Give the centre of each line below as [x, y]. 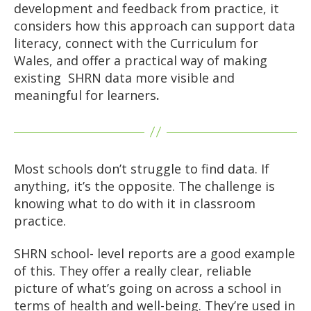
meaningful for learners [85, 95]
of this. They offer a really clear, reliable [133, 271]
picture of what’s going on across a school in [148, 288]
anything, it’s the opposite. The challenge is [144, 186]
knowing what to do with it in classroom [135, 203]
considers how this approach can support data [154, 25]
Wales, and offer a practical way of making [141, 60]
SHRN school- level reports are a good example [154, 254]
